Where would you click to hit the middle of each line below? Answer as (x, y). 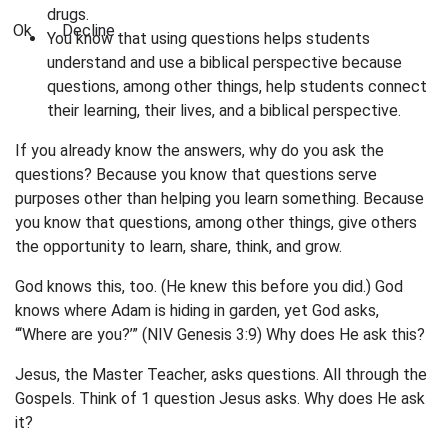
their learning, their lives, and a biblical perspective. (224, 110)
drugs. (68, 14)
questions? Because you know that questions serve (196, 174)
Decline (88, 30)
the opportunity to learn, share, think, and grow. (178, 246)
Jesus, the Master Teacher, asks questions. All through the (221, 374)
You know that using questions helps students (208, 38)
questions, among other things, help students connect (237, 86)
